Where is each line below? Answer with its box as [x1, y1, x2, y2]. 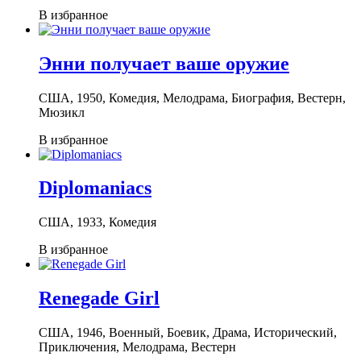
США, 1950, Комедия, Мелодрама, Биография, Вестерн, [39, 90, 346, 105]
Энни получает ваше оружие [39, 52, 289, 74]
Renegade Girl [39, 288, 160, 309]
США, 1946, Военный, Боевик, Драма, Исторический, [39, 326, 337, 340]
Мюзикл [39, 105, 85, 119]
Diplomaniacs [39, 177, 151, 199]
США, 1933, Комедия [39, 215, 156, 230]
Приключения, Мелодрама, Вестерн [39, 340, 236, 355]
